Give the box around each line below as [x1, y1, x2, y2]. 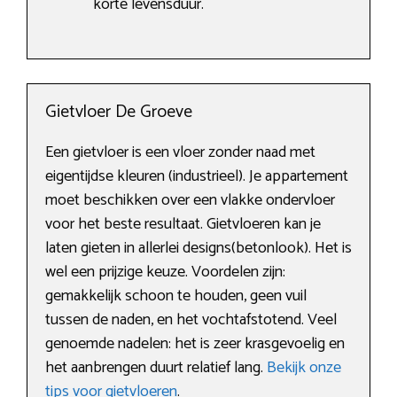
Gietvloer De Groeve [45, 97, 192, 128]
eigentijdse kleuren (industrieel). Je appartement [45, 163, 348, 191]
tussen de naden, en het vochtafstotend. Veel [45, 307, 337, 334]
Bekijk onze [267, 354, 341, 382]
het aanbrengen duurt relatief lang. [45, 354, 267, 382]
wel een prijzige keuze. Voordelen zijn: [45, 259, 285, 286]
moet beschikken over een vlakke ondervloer [45, 187, 335, 214]
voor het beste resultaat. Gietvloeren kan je [45, 211, 321, 238]
